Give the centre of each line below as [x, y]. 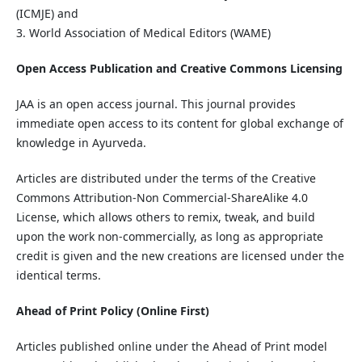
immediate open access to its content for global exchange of [179, 124]
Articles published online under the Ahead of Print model [171, 347]
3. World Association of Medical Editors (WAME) [143, 33]
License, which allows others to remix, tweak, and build [165, 217]
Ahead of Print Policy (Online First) [112, 311]
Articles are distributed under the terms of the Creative [166, 179]
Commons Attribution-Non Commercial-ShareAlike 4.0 [162, 198]
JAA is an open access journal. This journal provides [156, 104]
